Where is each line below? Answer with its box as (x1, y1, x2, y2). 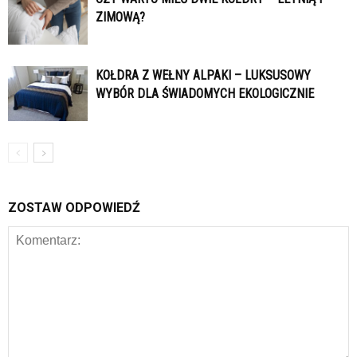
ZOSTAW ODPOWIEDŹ (8, 199, 140, 215)
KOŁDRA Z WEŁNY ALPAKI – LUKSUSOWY (96, 67, 311, 83)
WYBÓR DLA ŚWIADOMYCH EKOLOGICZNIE (96, 85, 314, 101)
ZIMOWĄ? (96, 9, 145, 25)
